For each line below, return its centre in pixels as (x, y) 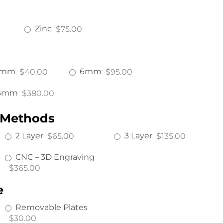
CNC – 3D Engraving (55, 157)
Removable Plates (51, 208)
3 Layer (138, 136)
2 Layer (29, 136)
